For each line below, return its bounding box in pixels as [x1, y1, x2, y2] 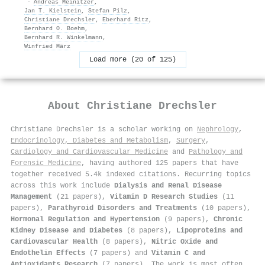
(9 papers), [160, 215, 214, 224]
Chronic [214, 215, 243, 224]
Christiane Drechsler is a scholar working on [11, 125, 197, 134]
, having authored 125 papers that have [81, 159, 238, 167]
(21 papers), [52, 192, 110, 201]
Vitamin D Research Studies [110, 192, 218, 201]
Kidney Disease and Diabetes [11, 226, 122, 235]
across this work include [11, 181, 114, 190]
